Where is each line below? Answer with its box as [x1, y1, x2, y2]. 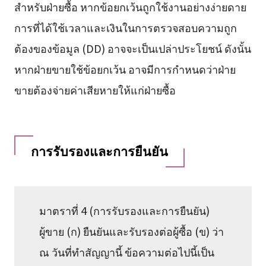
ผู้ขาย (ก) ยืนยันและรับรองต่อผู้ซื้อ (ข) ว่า [39, 223, 224, 239]
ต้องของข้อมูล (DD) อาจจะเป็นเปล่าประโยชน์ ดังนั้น [14, 40, 251, 56]
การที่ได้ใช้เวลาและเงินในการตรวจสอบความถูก [14, 20, 237, 36]
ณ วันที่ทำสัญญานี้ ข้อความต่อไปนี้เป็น [39, 243, 215, 259]
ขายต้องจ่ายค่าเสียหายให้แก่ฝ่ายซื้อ [14, 82, 176, 98]
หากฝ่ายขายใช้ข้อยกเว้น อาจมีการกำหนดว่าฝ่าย [14, 61, 236, 77]
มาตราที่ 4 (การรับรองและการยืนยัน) [39, 202, 210, 218]
